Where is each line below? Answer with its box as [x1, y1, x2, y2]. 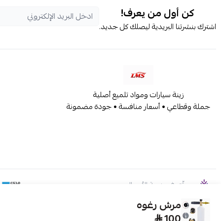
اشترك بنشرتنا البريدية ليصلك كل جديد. [99, 20, 216, 34]
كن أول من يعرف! [121, 4, 194, 22]
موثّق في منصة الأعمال [126, 178, 192, 192]
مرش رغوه [136, 196, 181, 214]
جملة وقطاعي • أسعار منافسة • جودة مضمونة [67, 100, 210, 113]
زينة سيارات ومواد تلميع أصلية [93, 88, 184, 102]
